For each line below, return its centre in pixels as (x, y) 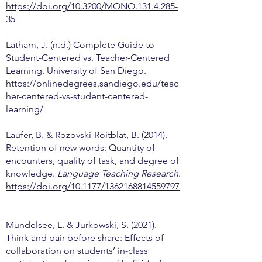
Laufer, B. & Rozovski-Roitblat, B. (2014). (87, 135)
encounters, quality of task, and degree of (92, 161)
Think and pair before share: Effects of (85, 238)
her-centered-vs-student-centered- (77, 96)
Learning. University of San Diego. (76, 70)
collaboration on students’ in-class (77, 251)
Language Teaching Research (118, 173)
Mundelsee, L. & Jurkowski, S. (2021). (81, 225)
